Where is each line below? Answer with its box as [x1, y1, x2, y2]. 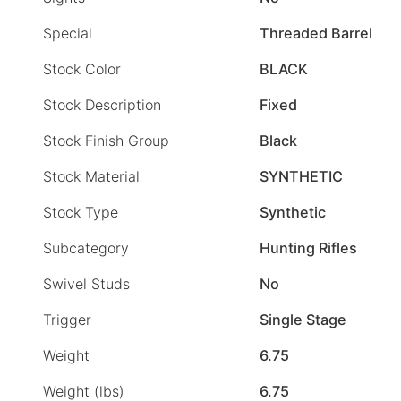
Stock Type [43, 203, 118, 222]
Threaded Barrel [260, 24, 372, 43]
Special [43, 24, 92, 43]
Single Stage [260, 311, 346, 329]
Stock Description [43, 96, 161, 115]
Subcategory [43, 239, 129, 258]
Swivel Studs [43, 275, 130, 294]
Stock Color [43, 60, 121, 79]
